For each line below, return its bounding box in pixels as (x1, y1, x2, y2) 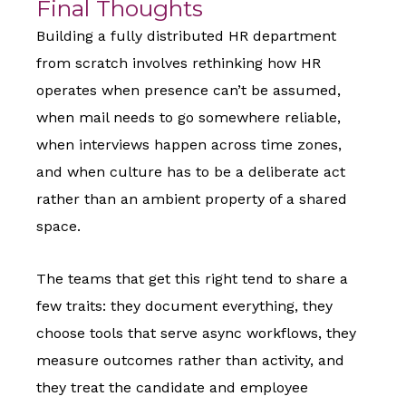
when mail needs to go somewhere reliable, (36, 109, 341, 127)
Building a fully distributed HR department (36, 27, 336, 45)
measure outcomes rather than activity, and (36, 352, 344, 370)
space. (36, 217, 81, 236)
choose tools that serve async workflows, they (36, 324, 356, 343)
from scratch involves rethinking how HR (36, 54, 321, 72)
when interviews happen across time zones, (36, 136, 342, 154)
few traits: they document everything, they (36, 297, 333, 315)
